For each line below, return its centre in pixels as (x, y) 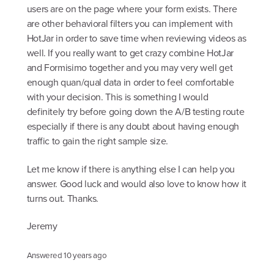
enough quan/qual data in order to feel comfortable (130, 83)
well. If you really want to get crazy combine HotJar (130, 53)
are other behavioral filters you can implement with (130, 24)
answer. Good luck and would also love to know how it (136, 183)
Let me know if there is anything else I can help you (131, 169)
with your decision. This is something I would (117, 97)
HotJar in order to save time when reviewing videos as (136, 39)
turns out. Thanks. (63, 198)
